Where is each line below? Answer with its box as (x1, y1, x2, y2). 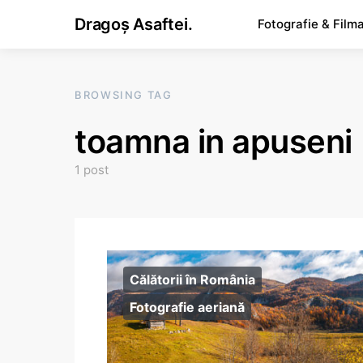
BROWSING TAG (75, 88, 173, 101)
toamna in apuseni (75, 122, 352, 161)
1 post (75, 162, 109, 177)
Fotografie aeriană (130, 299, 245, 315)
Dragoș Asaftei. (75, 15, 193, 34)
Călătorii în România (130, 271, 255, 288)
